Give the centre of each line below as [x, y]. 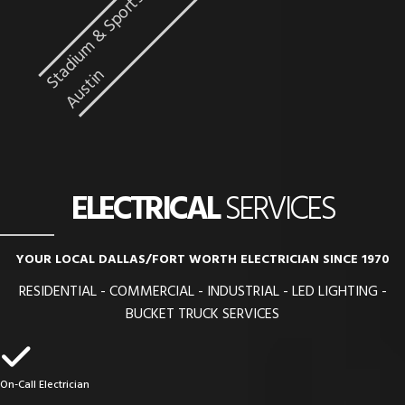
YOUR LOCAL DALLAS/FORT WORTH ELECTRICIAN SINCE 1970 [202, 259]
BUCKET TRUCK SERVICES [202, 314]
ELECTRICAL [145, 210]
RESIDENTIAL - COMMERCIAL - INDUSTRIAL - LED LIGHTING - [202, 292]
